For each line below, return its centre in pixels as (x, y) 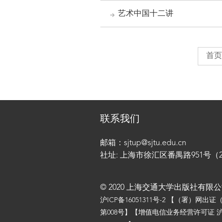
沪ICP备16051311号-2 (133, 200)
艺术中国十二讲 (146, 14)
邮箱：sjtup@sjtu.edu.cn (143, 143)
